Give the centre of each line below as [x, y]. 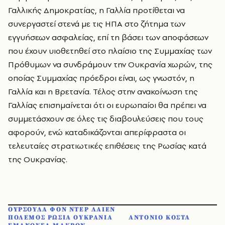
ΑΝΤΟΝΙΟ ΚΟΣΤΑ [160, 217]
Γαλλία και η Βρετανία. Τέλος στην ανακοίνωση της [103, 91]
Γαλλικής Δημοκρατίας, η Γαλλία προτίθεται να [96, 10]
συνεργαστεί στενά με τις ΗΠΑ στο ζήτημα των [97, 24]
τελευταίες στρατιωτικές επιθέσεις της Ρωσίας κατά [107, 146]
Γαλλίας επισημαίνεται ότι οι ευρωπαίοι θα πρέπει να [107, 105]
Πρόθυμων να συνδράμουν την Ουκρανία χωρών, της [110, 64]
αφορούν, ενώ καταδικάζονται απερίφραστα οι [97, 132]
